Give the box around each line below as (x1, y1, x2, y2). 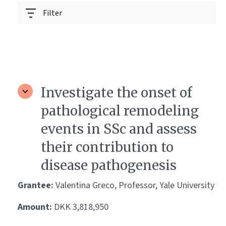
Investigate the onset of (41, 84, 192, 101)
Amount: (18, 201, 54, 214)
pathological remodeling (41, 102, 199, 120)
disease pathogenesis (41, 157, 177, 174)
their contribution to (41, 139, 174, 156)
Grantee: (18, 179, 55, 192)
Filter (43, 8, 62, 19)
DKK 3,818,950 (54, 201, 108, 214)
